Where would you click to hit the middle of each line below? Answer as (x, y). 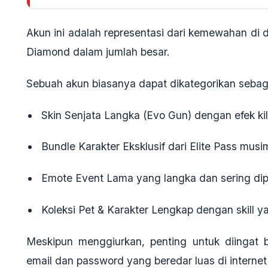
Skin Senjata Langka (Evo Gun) (116, 115)
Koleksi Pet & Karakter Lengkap (117, 210)
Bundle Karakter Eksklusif (103, 147)
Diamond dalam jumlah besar (97, 52)
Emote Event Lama (87, 178)
